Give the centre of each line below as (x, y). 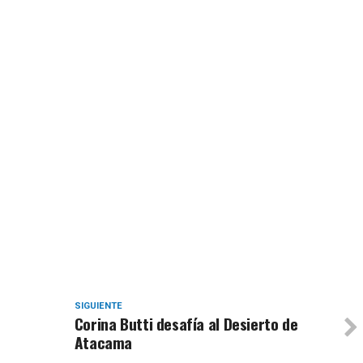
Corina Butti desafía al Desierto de (186, 324)
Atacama (103, 343)
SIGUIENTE (98, 306)
